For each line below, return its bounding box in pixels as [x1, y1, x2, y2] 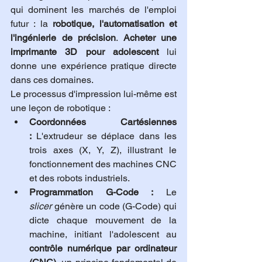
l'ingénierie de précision [11, 32, 116, 43]
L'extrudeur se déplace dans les [32, 130, 177, 142]
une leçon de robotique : [11, 102, 111, 113]
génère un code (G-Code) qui [51, 200, 177, 212]
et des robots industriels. [29, 172, 130, 184]
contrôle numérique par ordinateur [29, 242, 177, 254]
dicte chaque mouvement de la [29, 214, 177, 226]
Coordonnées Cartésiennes [29, 116, 177, 127]
